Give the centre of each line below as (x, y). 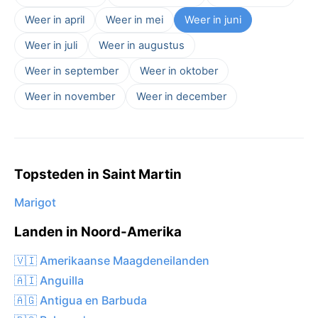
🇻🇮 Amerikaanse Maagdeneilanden (112, 260)
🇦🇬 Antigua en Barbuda (81, 300)
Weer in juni (213, 20)
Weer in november (70, 96)
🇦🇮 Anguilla (49, 280)
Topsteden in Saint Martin (98, 174)
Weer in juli (51, 45)
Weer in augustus (142, 45)
